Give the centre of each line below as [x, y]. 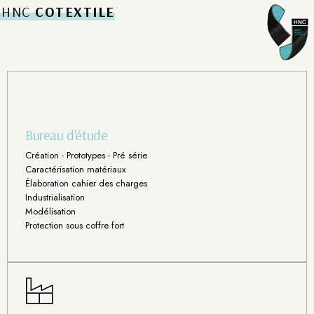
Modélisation [50, 212]
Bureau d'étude [67, 135]
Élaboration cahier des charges [86, 184]
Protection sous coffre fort [75, 226]
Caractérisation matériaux [75, 170]
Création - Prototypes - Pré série [86, 156]
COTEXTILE [75, 12]
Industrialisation [55, 198]
